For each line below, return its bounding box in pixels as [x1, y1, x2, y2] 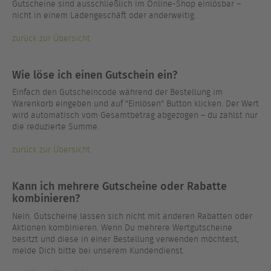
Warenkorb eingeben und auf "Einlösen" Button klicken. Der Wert [12, 98, 259, 109]
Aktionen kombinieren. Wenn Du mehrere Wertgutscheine [12, 221, 232, 233]
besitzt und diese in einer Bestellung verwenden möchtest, [12, 233, 239, 245]
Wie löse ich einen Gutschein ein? [12, 65, 177, 83]
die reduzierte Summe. [12, 121, 99, 132]
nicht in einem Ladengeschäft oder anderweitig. [12, 9, 196, 21]
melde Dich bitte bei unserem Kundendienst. [12, 244, 187, 256]
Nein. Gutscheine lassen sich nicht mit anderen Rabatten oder [12, 210, 252, 222]
